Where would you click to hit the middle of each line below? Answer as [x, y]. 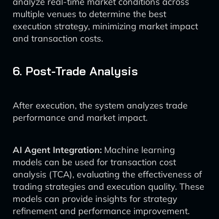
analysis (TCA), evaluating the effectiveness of [107, 174]
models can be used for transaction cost [94, 162]
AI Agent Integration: [57, 150]
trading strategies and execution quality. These [109, 186]
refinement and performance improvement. [101, 211]
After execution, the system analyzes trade [100, 105]
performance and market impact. [80, 118]
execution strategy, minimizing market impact [105, 26]
